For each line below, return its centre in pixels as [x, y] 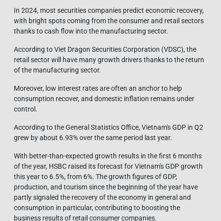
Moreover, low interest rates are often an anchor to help [98, 88]
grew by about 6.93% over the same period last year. [93, 137]
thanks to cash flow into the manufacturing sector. [91, 31]
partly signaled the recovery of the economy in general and [102, 197]
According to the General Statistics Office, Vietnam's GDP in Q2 [109, 127]
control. [26, 109]
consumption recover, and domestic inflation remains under [104, 98]
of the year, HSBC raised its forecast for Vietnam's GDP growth [108, 166]
